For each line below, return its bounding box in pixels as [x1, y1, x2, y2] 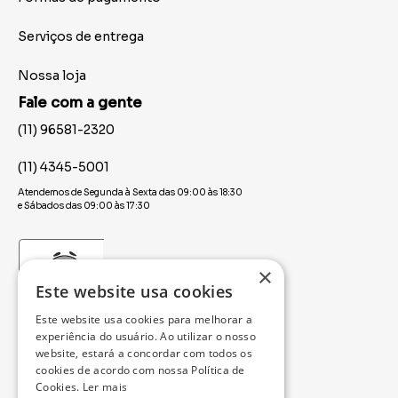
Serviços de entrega [18, 28, 144, 45]
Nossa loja [18, 68, 86, 84]
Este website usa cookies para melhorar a [36, 312, 253, 327]
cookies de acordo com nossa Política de [36, 362, 245, 378]
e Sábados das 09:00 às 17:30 [18, 200, 150, 212]
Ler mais [82, 379, 128, 394]
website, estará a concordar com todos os [36, 346, 253, 361]
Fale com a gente [18, 93, 142, 113]
